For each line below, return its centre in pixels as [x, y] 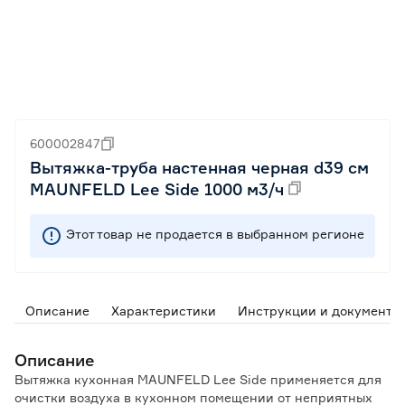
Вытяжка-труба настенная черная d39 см [199, 167]
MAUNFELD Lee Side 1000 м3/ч [157, 189]
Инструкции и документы [320, 311]
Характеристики [164, 311]
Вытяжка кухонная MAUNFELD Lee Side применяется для [198, 379]
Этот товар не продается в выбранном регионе [215, 234]
